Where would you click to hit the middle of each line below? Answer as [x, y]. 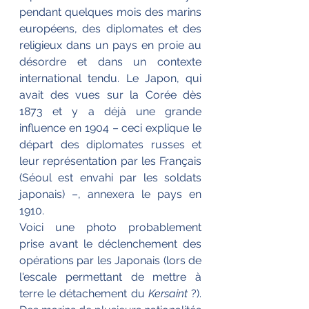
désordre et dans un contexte [110, 62]
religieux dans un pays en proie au [110, 45]
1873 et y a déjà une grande [110, 111]
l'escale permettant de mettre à [110, 277]
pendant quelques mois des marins [110, 12]
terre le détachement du [84, 293]
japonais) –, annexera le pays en [110, 194]
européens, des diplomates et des [110, 29]
